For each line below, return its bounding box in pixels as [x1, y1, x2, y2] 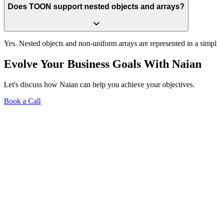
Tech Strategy [23, 169, 65, 178]
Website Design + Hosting [23, 160, 104, 169]
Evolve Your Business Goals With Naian [4, 57, 201, 70]
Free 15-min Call [23, 143, 75, 152]
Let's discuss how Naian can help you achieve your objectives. [4, 80, 195, 89]
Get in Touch [23, 178, 63, 186]
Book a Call [4, 96, 41, 105]
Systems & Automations [23, 152, 97, 160]
